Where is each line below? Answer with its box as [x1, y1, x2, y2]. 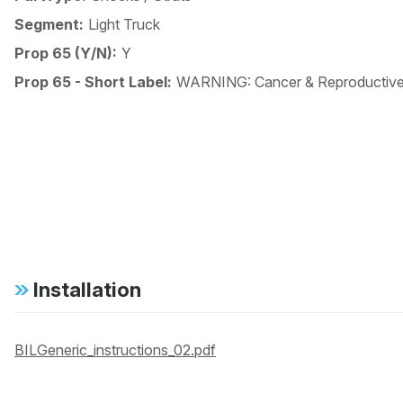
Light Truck [88, 15, 160, 34]
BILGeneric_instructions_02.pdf [14, 341, 216, 360]
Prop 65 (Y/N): [14, 44, 117, 63]
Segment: [14, 15, 84, 34]
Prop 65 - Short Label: [14, 73, 172, 92]
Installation [33, 277, 141, 302]
